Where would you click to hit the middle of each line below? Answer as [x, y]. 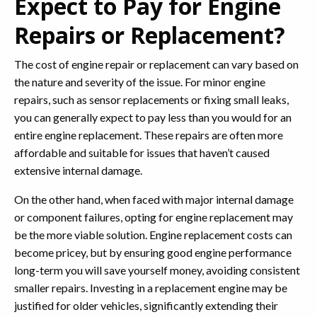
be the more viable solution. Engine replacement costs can [153, 235]
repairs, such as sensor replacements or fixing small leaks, [151, 99]
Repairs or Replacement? [150, 35]
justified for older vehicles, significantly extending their [146, 305]
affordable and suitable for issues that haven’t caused [142, 152]
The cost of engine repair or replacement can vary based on [156, 64]
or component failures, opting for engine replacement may [154, 217]
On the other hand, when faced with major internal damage [154, 199]
